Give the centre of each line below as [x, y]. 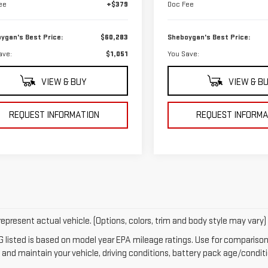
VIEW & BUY [63, 83]
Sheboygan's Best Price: [209, 37]
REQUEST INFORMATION [54, 115]
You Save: [184, 54]
